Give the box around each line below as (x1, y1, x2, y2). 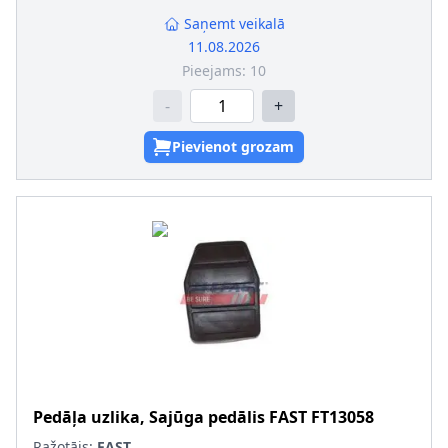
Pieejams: (182, 61, 250, 80)
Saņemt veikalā (183, 14, 285, 33)
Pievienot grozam (172, 137, 294, 156)
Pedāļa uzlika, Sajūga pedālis (33, 406, 265, 428)
